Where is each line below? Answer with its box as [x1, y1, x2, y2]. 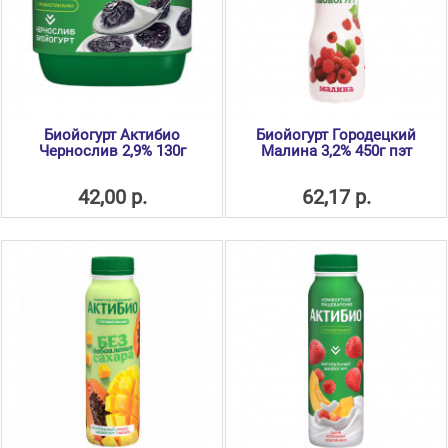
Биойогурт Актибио [44, 126, 180, 145]
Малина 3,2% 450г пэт [260, 142, 412, 161]
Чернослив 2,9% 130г [38, 142, 186, 161]
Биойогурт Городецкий [256, 126, 416, 145]
